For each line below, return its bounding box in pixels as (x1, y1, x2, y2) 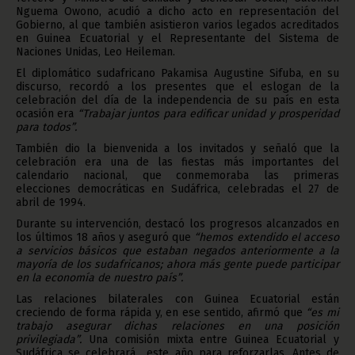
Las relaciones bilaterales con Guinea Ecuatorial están (16, 292, 339, 306)
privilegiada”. (16, 332, 82, 346)
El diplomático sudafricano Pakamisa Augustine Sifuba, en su (16, 66, 339, 80)
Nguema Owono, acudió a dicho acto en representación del (16, 4, 339, 18)
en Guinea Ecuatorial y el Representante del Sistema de (16, 31, 339, 45)
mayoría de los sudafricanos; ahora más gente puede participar (16, 257, 339, 271)
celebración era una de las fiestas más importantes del (16, 155, 339, 169)
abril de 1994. (16, 195, 86, 209)
